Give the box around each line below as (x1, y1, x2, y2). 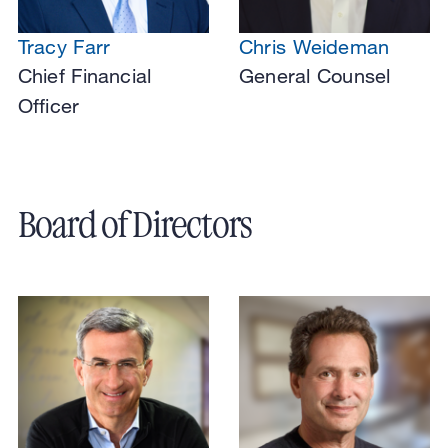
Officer (17, 93, 80, 117)
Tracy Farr (17, 34, 111, 58)
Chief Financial (17, 63, 152, 87)
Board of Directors (17, 204, 253, 245)
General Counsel (239, 63, 391, 87)
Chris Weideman (239, 34, 390, 58)
